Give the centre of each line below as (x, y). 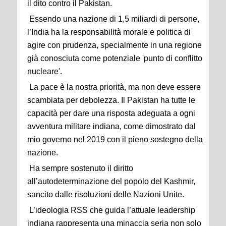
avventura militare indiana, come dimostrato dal (111, 126)
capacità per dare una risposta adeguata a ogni (111, 113)
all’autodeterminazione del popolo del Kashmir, (111, 181)
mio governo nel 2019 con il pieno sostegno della (115, 139)
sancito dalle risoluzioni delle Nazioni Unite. (106, 194)
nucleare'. (45, 71)
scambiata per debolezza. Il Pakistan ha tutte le (111, 100)
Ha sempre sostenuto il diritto (80, 168)
